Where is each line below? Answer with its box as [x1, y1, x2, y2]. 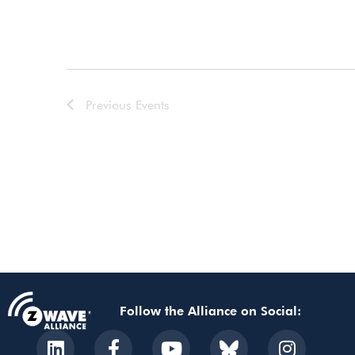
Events [136, 96, 170, 113]
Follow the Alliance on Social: [120, 302, 301, 319]
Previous [86, 96, 136, 113]
